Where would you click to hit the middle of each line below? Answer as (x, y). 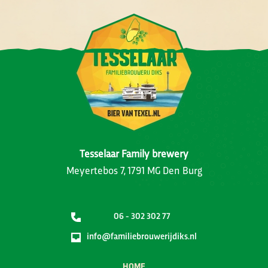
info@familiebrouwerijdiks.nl (142, 236)
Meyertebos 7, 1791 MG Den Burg (134, 170)
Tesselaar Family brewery (134, 153)
